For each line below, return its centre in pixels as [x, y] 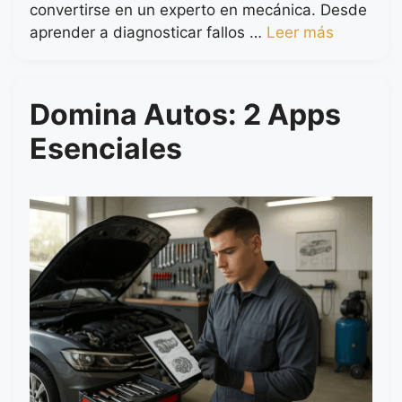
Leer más [300, 33]
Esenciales [106, 149]
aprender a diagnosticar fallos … [148, 33]
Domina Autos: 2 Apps [185, 115]
